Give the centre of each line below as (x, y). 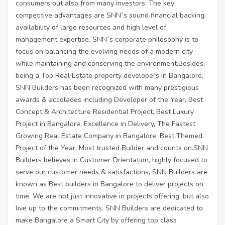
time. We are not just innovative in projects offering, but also (112, 196)
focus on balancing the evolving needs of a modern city (104, 51)
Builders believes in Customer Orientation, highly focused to (111, 160)
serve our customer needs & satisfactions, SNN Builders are (111, 172)
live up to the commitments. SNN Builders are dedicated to (109, 208)
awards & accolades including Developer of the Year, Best (109, 99)
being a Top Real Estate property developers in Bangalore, (109, 75)
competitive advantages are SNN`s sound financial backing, (111, 15)
